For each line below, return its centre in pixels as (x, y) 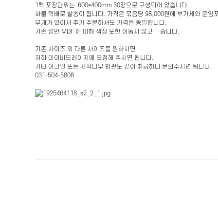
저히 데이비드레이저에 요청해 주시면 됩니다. (94, 58)
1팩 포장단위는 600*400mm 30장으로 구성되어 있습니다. (112, 5)
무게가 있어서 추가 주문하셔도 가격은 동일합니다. (101, 23)
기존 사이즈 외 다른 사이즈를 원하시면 (85, 49)
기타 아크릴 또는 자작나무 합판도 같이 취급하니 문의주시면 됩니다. (124, 67)
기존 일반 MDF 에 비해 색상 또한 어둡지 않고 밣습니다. (107, 32)
